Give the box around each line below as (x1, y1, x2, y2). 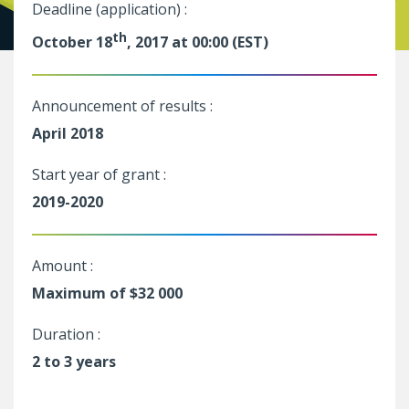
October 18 (32, 31, 112, 52)
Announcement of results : (32, 95, 216, 116)
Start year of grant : (32, 163, 170, 184)
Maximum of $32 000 (32, 282, 183, 303)
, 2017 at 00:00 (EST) (127, 31, 268, 52)
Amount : (32, 255, 97, 276)
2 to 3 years (32, 351, 116, 372)
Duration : (32, 323, 104, 344)
